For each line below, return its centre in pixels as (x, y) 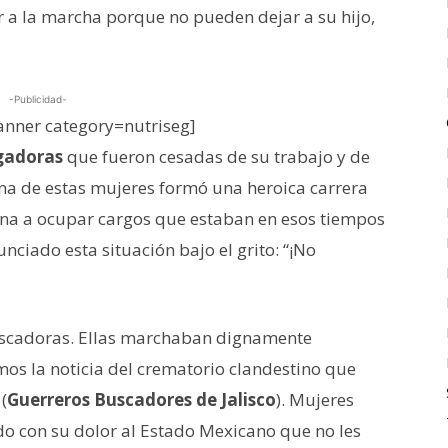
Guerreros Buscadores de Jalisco (141, 399)
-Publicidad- (38, 98)
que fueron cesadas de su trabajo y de (216, 156)
